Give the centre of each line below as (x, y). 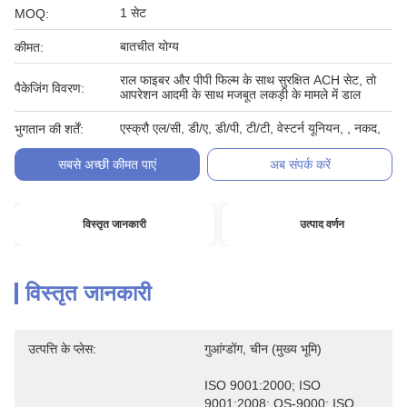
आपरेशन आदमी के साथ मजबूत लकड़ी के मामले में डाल (240, 94)
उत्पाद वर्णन (322, 224)
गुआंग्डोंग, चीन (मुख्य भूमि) (263, 349)
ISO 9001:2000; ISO (263, 385)
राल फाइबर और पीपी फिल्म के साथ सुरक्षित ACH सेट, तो (248, 80)
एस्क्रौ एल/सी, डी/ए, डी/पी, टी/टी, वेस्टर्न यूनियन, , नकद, (250, 128)
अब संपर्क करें (300, 164)
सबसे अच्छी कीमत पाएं (107, 164)
